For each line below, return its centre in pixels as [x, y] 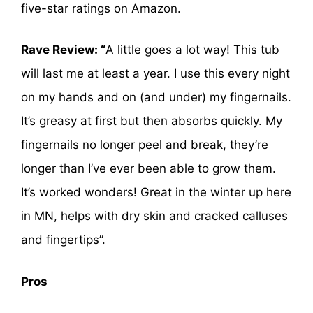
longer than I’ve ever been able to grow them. [148, 169]
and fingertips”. [63, 240]
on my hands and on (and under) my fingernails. [156, 97]
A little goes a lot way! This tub [192, 50]
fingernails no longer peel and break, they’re [145, 145]
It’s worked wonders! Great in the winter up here [156, 192]
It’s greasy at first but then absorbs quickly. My [152, 121]
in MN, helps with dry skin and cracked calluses [154, 216]
